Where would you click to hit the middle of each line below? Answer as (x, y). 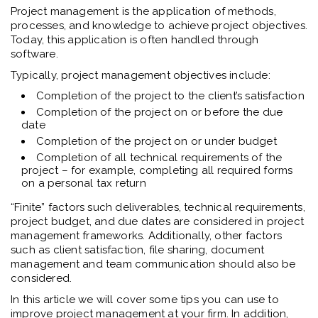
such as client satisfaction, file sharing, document (138, 250)
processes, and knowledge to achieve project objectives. (159, 26)
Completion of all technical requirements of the (159, 158)
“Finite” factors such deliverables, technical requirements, (158, 208)
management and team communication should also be (153, 264)
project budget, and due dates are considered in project (158, 222)
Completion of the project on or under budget (157, 142)
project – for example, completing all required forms (157, 171)
